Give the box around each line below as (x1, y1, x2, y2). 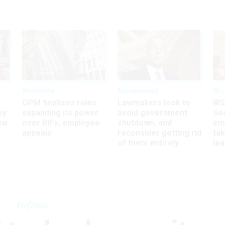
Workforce (22, 86, 54, 95)
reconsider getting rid (118, 128, 201, 138)
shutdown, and (118, 118, 172, 128)
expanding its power (22, 107, 98, 118)
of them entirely (118, 138, 179, 148)
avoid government (118, 107, 187, 118)
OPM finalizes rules (22, 97, 96, 107)
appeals (22, 128, 52, 138)
